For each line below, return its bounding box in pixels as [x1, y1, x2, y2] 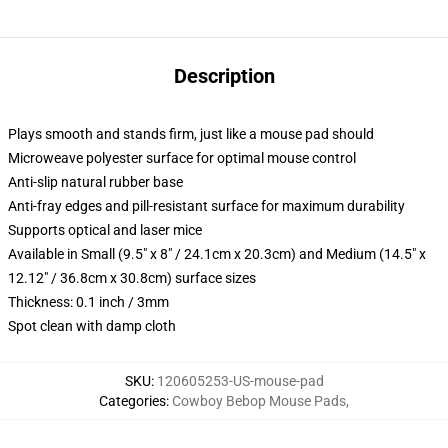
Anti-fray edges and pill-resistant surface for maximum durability [8, 198, 405, 214]
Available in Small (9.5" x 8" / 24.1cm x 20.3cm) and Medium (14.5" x [8, 246, 426, 262]
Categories [99, 393, 166, 409]
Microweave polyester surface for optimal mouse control [8, 150, 356, 166]
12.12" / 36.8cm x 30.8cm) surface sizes [8, 270, 256, 286]
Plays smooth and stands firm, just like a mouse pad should [8, 126, 374, 142]
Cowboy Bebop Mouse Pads [172, 393, 346, 409]
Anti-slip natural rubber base [8, 174, 183, 190]
